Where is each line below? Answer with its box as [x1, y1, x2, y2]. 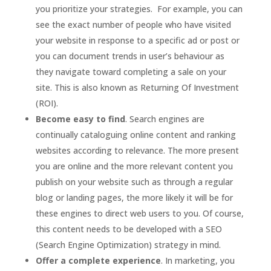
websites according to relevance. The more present [35, 145, 239, 157]
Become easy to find [35, 113, 125, 125]
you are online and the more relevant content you [35, 160, 233, 172]
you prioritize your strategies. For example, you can [35, 3, 243, 15]
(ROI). [35, 97, 58, 109]
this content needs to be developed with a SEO [35, 223, 222, 235]
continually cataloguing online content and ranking [35, 129, 236, 141]
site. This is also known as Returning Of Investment [35, 82, 239, 94]
